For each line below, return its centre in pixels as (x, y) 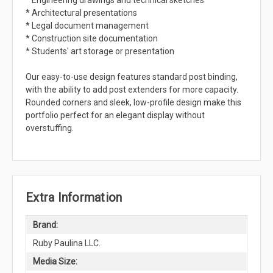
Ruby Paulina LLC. (66, 243)
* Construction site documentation (92, 39)
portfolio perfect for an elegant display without (115, 115)
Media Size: (55, 261)
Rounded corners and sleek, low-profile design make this (133, 103)
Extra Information (74, 198)
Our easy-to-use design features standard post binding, (132, 77)
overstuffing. (50, 128)
